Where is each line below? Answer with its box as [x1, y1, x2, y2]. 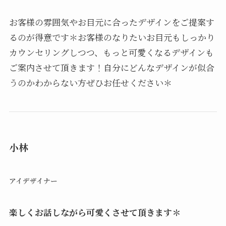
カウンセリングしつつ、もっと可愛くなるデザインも [9, 45, 214, 59]
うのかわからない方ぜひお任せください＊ [9, 76, 172, 89]
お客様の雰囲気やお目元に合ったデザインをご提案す [9, 15, 214, 28]
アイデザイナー [9, 176, 58, 186]
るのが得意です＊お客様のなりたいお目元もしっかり [9, 30, 215, 43]
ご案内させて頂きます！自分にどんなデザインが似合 [9, 61, 214, 74]
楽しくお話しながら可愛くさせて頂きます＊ [9, 206, 181, 219]
